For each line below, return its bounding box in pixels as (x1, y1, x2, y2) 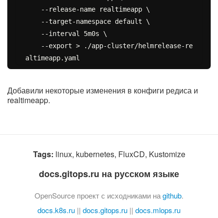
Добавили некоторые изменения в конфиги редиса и (7, 84, 198, 96)
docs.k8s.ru (37, 204, 75, 215)
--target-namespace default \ (25, 17, 41, 25)
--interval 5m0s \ (25, 29, 41, 37)
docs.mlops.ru (135, 204, 181, 215)
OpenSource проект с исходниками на (35, 190, 163, 200)
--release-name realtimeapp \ (25, 5, 41, 13)
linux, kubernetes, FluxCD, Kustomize (53, 148, 185, 160)
